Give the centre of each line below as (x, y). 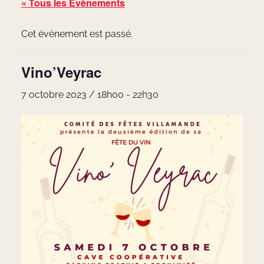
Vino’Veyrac (61, 72)
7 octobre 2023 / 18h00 (72, 95)
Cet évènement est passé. (77, 34)
